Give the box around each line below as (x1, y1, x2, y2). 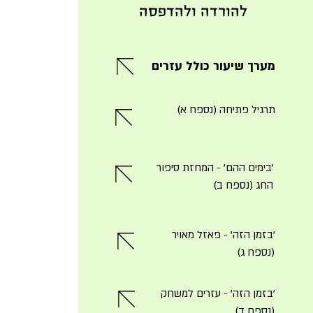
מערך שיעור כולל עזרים (151, 58, 275, 74)
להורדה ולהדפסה (138, 3, 247, 21)
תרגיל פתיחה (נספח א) (176, 103, 275, 117)
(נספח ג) (236, 245, 275, 259)
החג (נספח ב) (212, 178, 273, 192)
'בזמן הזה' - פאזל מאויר (171, 228, 275, 242)
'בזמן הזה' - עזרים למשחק (160, 286, 275, 300)
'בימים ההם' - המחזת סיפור (156, 161, 273, 175)
